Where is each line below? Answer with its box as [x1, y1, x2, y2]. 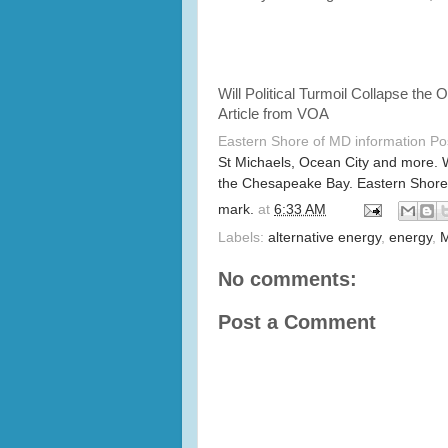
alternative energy [268, 229, 381, 245]
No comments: [218, 267, 357, 290]
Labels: [218, 229, 268, 245]
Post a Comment [218, 310, 376, 333]
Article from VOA [218, 106, 329, 122]
